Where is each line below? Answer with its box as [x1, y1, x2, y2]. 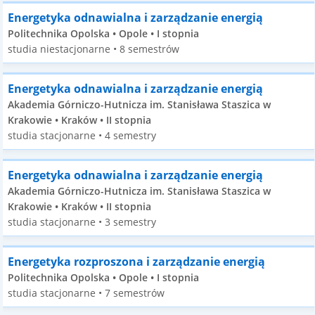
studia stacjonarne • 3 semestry [8, 215, 157, 229]
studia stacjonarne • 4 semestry [8, 129, 157, 142]
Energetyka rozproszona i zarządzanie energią [8, 254, 266, 269]
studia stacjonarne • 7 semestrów [8, 286, 165, 300]
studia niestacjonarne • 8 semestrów [8, 42, 180, 56]
